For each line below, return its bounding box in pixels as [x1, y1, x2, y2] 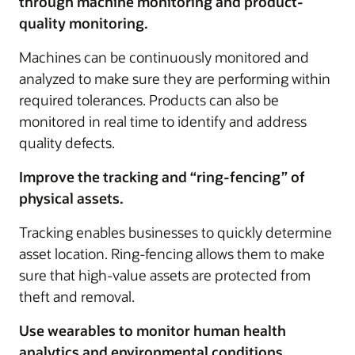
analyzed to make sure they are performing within [19, 69, 330, 88]
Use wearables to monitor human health [19, 321, 286, 340]
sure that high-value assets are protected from [19, 265, 311, 284]
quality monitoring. [19, 13, 148, 32]
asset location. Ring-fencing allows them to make [19, 244, 325, 263]
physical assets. [19, 189, 124, 208]
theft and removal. [19, 287, 135, 306]
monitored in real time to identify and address [19, 112, 307, 131]
